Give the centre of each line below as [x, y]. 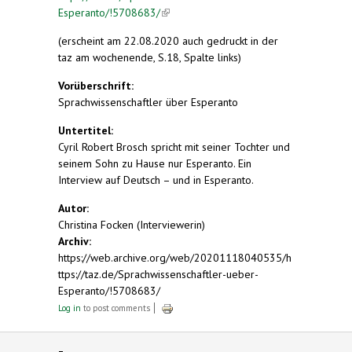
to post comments [115, 308]
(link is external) [198, 12]
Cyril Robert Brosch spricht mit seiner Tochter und [174, 147]
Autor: [75, 208]
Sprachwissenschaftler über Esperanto [148, 102]
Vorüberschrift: [97, 85]
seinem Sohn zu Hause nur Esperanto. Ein [155, 163]
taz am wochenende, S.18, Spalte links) [150, 57]
